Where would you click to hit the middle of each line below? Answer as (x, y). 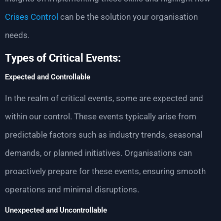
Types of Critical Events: (64, 58)
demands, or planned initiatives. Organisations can (98, 153)
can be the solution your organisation (128, 17)
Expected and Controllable (48, 77)
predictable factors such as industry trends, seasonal (104, 134)
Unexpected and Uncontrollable (56, 210)
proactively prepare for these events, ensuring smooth (105, 171)
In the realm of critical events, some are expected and (104, 98)
